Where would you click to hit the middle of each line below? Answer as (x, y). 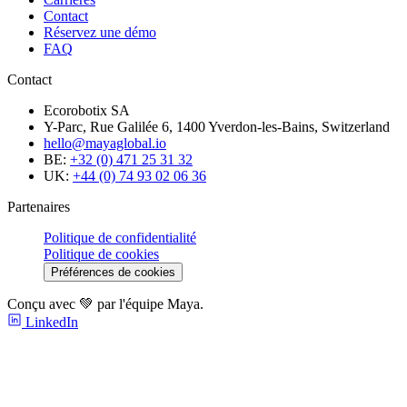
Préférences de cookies (113, 273)
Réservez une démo (100, 33)
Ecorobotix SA (87, 111)
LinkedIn (50, 323)
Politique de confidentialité (120, 238)
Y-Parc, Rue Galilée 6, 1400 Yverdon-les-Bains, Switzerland (217, 127)
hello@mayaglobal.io (105, 144)
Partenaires (39, 207)
